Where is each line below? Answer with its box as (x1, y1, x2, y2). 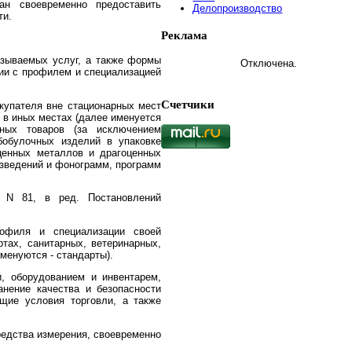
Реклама (161, 26, 208, 44)
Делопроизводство (192, 2, 283, 15)
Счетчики (161, 94, 215, 112)
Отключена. (240, 57, 298, 70)
